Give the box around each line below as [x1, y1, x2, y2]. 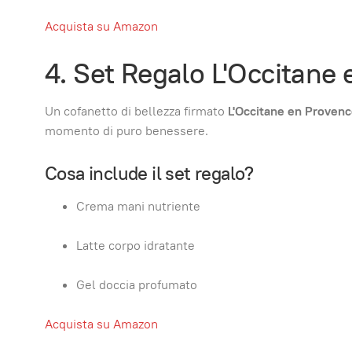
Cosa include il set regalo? [45, 160, 254, 185]
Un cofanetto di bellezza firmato [45, 102, 228, 119]
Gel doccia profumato [76, 277, 197, 293]
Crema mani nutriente [76, 198, 200, 214]
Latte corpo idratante [76, 237, 195, 254]
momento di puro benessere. [45, 122, 208, 139]
